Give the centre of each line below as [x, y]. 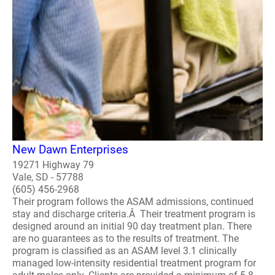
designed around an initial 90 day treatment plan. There [132, 226]
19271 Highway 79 [53, 165]
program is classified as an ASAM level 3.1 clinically [125, 251]
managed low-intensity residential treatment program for [134, 263]
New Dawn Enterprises [70, 149]
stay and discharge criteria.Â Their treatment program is [134, 214]
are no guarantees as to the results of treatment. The [126, 238]
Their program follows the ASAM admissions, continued [133, 202]
